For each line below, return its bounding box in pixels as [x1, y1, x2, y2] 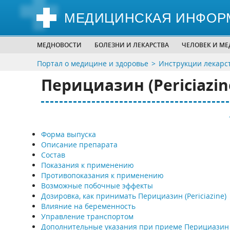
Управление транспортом [41, 212, 133, 221]
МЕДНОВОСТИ [37, 41, 82, 49]
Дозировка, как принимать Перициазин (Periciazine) [41, 191, 226, 201]
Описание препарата [41, 140, 118, 149]
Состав [41, 150, 65, 160]
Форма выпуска [41, 129, 96, 139]
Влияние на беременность [41, 201, 136, 211]
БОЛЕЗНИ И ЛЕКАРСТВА [94, 41, 169, 49]
